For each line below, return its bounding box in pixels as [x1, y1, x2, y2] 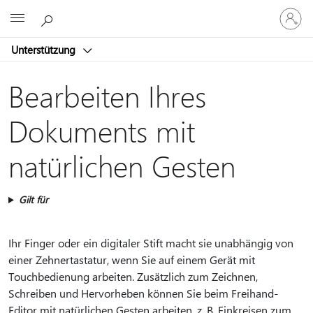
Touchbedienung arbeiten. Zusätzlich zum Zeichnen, [8, 269, 258, 284]
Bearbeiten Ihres [8, 76, 206, 115]
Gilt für [18, 193, 48, 206]
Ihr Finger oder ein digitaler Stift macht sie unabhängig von [8, 235, 293, 250]
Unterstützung [11, 42, 78, 57]
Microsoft [118, 9, 162, 23]
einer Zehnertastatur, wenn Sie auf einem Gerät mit [8, 252, 255, 267]
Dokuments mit [8, 111, 195, 150]
